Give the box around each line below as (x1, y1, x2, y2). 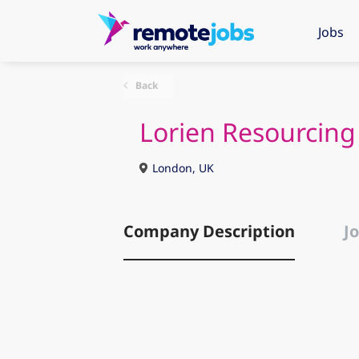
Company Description (123, 220, 295, 242)
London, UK (148, 160, 214, 175)
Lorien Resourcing (139, 115, 356, 149)
